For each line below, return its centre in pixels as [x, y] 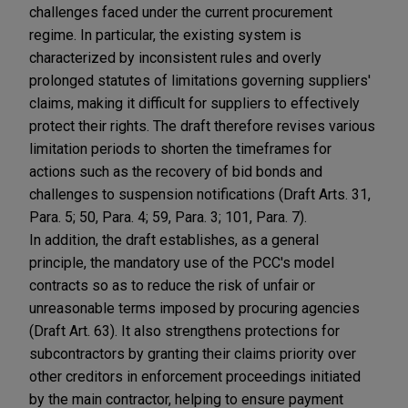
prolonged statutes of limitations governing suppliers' [200, 80]
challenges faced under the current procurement [181, 12]
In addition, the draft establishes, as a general [174, 240]
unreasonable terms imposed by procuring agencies [194, 308]
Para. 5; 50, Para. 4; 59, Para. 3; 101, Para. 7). [168, 217]
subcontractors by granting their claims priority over [193, 353]
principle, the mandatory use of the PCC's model [182, 262]
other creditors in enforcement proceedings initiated [195, 376]
